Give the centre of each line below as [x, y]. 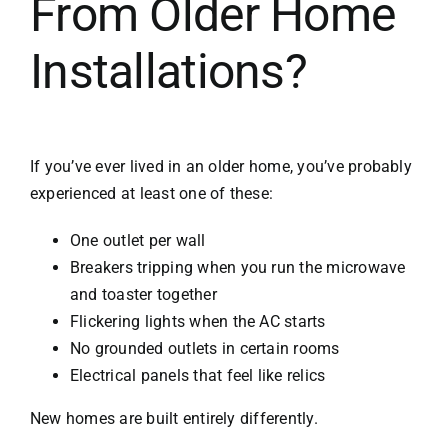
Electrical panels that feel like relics [197, 376]
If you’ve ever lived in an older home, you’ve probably [220, 167]
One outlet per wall [137, 241]
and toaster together [143, 295]
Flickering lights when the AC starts [197, 322]
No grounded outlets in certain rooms [204, 349]
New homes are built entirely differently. [173, 419]
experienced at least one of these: [151, 194]
